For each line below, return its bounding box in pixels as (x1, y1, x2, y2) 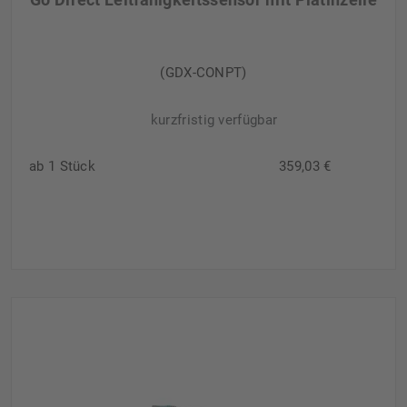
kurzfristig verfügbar (150, 112, 278, 129)
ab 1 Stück (29, 158, 95, 175)
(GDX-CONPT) (160, 65, 247, 82)
